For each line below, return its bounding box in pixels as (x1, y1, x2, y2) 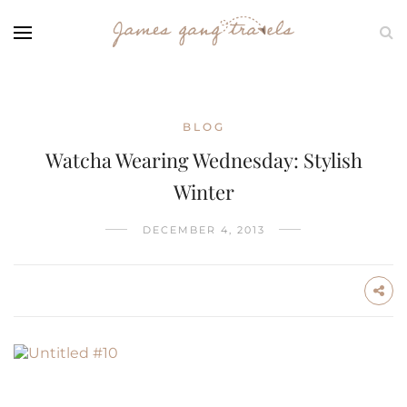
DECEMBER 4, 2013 (142, 223, 265, 236)
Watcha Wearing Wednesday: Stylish (45, 146, 362, 174)
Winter (173, 178, 234, 205)
